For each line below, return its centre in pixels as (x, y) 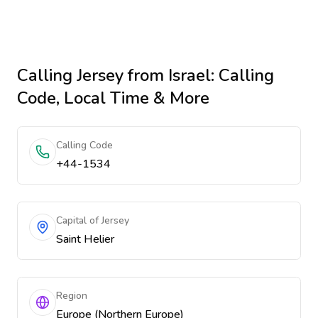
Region (72, 296)
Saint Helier (85, 239)
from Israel (167, 75)
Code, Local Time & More (113, 98)
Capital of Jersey (93, 220)
